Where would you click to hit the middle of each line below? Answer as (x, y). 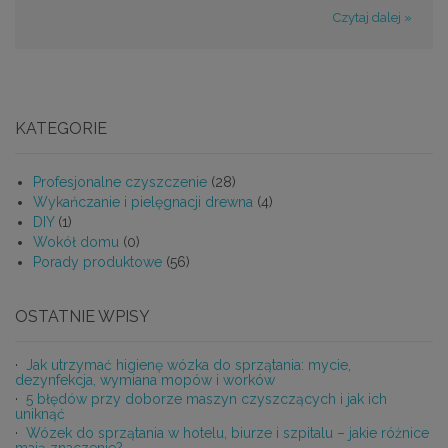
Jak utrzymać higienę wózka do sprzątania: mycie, (189, 365)
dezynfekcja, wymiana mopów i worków (145, 380)
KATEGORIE (61, 129)
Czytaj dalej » (372, 18)
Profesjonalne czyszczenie (122, 182)
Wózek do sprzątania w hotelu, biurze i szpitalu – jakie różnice (228, 433)
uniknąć (40, 414)
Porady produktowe (99, 262)
